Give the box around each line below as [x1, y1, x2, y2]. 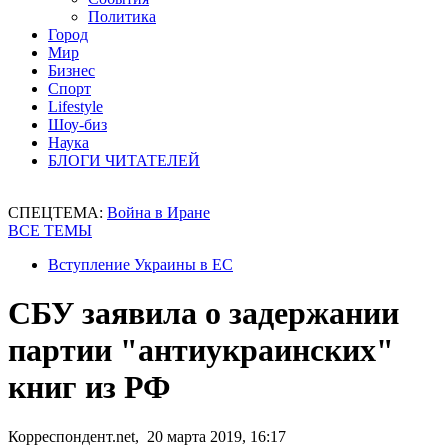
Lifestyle [48, 98, 103, 115]
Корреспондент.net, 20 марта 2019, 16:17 [8, 427, 286, 445]
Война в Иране [107, 204, 210, 221]
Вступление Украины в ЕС [48, 256, 233, 273]
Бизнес [48, 62, 95, 79]
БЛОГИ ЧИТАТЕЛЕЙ [48, 152, 200, 169]
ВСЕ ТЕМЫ [8, 222, 92, 239]
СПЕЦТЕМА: [8, 204, 107, 221]
